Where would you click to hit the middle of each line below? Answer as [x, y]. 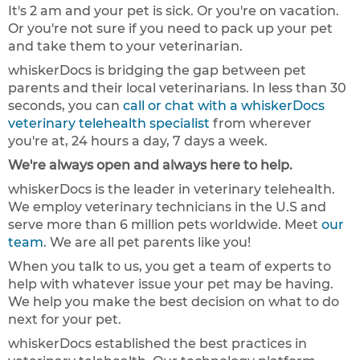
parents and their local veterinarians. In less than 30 [177, 88]
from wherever [261, 123]
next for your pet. [65, 319]
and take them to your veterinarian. [125, 46]
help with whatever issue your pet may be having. [171, 284]
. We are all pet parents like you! [147, 242]
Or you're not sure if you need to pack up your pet [170, 28]
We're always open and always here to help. [150, 165]
